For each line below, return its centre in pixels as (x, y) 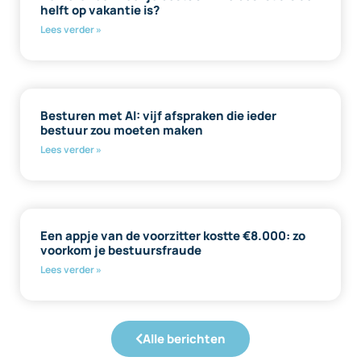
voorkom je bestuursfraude (121, 250)
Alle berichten (184, 338)
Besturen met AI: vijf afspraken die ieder (158, 115)
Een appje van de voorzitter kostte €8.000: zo (173, 235)
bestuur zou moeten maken (122, 130)
